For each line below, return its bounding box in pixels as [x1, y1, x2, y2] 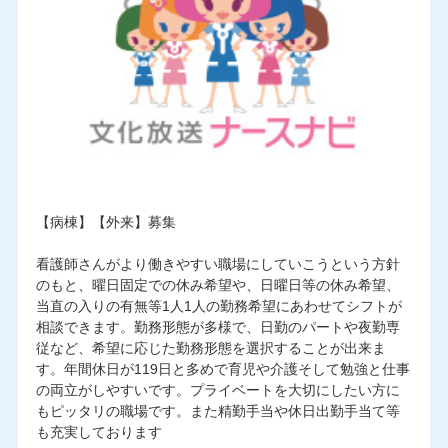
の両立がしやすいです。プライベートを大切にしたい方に [35, 381, 400, 398]
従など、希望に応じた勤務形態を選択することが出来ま [35, 339, 386, 356]
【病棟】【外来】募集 [35, 213, 176, 230]
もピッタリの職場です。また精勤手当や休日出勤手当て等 [35, 402, 400, 419]
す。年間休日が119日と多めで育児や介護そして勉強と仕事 [35, 360, 410, 377]
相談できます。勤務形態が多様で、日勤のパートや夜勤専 [35, 318, 400, 335]
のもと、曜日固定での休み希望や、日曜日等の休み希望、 [35, 276, 400, 293]
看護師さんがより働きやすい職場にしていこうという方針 [35, 255, 400, 272]
